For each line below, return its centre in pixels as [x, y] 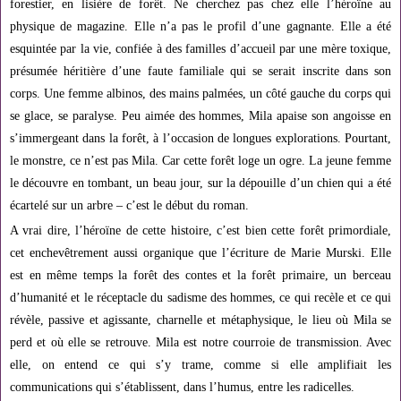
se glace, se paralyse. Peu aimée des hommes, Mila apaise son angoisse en [200, 116]
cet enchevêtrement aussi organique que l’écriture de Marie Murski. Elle [200, 253]
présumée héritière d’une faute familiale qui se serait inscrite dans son [200, 72]
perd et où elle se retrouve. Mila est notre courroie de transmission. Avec [200, 343]
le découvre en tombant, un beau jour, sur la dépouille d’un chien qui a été [200, 183]
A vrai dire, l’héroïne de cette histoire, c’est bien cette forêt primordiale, [200, 231]
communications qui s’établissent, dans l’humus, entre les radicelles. [182, 388]
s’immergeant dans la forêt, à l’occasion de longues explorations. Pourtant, [200, 139]
